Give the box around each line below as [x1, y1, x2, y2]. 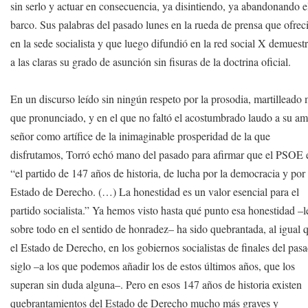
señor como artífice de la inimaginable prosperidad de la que [10, 129, 271, 143]
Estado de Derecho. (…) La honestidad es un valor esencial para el [10, 184, 300, 199]
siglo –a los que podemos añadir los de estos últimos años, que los [10, 258, 296, 273]
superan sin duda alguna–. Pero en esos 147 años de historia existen [10, 277, 302, 291]
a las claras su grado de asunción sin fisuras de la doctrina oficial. [10, 54, 291, 69]
